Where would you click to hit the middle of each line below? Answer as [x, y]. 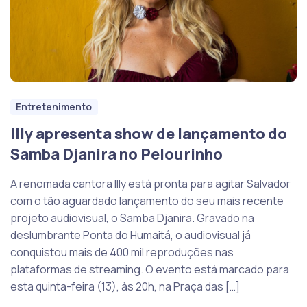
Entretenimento [54, 107]
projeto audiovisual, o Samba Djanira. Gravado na [132, 218]
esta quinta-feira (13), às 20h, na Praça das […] [125, 287]
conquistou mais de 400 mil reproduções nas [122, 253]
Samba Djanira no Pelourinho [116, 155]
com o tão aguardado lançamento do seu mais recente [147, 201]
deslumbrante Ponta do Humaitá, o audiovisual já [131, 235]
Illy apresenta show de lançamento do [149, 134]
